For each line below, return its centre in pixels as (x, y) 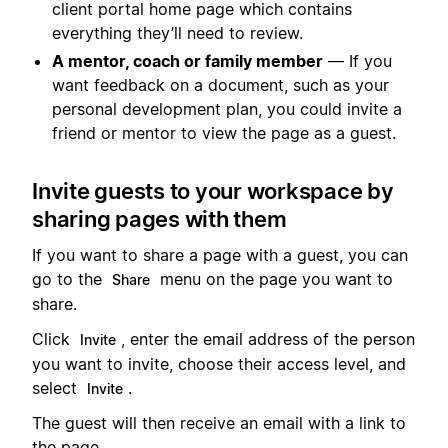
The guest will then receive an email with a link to (219, 423)
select (57, 387)
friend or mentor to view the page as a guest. (224, 133)
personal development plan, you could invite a (227, 109)
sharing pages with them (159, 219)
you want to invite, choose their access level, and (219, 363)
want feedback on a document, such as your (220, 85)
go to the (69, 279)
